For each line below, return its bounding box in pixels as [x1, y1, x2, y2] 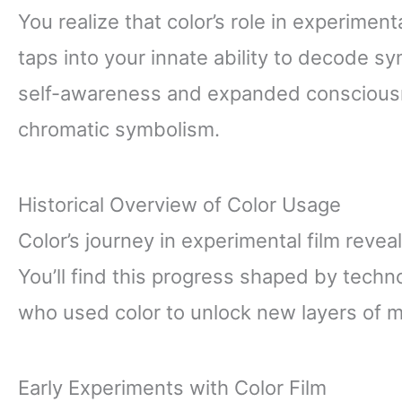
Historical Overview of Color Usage [18, 192, 341, 216]
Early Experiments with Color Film [18, 375, 327, 399]
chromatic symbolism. [18, 117, 220, 141]
